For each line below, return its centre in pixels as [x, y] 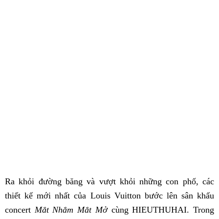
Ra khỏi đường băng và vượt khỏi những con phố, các [109, 182]
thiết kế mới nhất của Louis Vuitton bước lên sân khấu [109, 196]
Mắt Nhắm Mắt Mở [71, 210]
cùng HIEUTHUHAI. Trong [161, 210]
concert [20, 210]
